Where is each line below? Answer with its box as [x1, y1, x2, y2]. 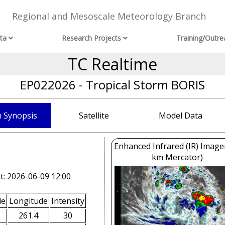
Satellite [79, 110, 109, 121]
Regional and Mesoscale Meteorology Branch [12, 10, 206, 23]
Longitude [9, 195, 48, 206]
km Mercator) [152, 152, 203, 163]
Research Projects [62, 33, 122, 43]
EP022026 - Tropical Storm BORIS [20, 76, 205, 93]
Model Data [158, 110, 202, 121]
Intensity [51, 195, 84, 206]
